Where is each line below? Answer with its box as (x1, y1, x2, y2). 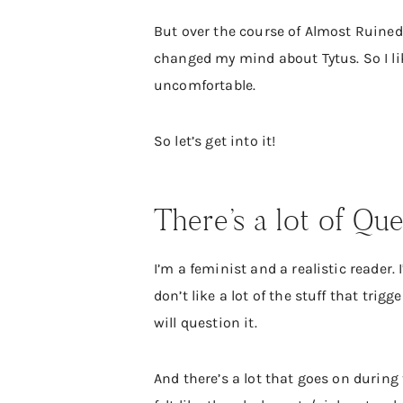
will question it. (154, 313, 257, 331)
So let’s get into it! (154, 131, 276, 149)
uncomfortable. (154, 76, 256, 94)
